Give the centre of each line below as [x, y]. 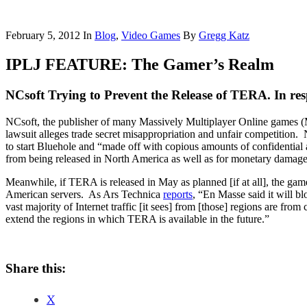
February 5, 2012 [43, 35]
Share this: [36, 269]
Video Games [151, 35]
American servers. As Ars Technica [84, 194]
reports [178, 194]
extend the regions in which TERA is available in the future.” [137, 219]
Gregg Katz [224, 35]
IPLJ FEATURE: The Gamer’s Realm [140, 64]
